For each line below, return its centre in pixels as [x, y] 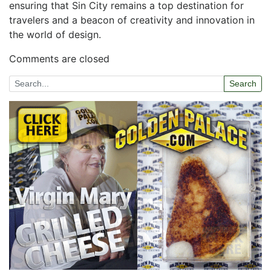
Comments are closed [59, 59]
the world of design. [55, 34]
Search [243, 83]
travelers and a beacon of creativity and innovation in [132, 20]
